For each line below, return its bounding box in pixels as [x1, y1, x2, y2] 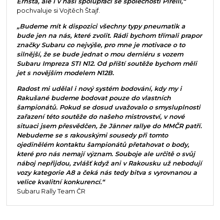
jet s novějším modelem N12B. [16, 69, 114, 77]
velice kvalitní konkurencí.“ [16, 178, 105, 186]
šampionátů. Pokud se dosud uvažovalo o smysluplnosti [16, 103, 200, 111]
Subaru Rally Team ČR [16, 187, 85, 195]
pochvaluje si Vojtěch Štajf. [16, 7, 100, 15]
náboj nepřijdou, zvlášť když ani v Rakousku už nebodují [16, 159, 202, 167]
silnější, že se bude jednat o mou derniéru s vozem [16, 51, 183, 58]
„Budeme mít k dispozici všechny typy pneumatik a [16, 23, 185, 30]
